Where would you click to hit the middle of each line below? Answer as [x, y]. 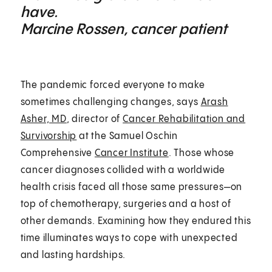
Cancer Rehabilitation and [184, 119]
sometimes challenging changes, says [110, 102]
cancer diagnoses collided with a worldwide [123, 170]
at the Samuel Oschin [127, 136]
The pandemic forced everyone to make [113, 85]
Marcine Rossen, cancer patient [124, 29]
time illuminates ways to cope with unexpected [129, 238]
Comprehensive [57, 153]
